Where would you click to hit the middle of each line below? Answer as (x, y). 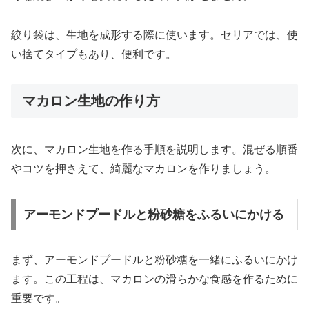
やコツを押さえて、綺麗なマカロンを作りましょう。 (143, 169)
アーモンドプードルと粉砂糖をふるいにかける (153, 214)
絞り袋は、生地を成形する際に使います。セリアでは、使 (154, 34)
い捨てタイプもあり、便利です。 (94, 54)
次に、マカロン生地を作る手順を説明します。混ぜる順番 (154, 150)
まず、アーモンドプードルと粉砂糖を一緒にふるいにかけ (154, 259)
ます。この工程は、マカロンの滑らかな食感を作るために (154, 279)
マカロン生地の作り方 (91, 100)
